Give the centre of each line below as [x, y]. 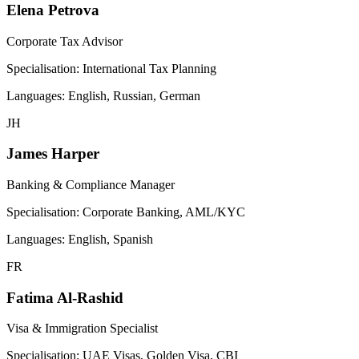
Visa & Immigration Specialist [82, 329]
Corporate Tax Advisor [65, 41]
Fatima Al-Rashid [65, 297]
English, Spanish [111, 239]
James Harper [53, 154]
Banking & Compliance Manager [91, 185]
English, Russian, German [134, 95]
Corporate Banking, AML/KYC [164, 212]
